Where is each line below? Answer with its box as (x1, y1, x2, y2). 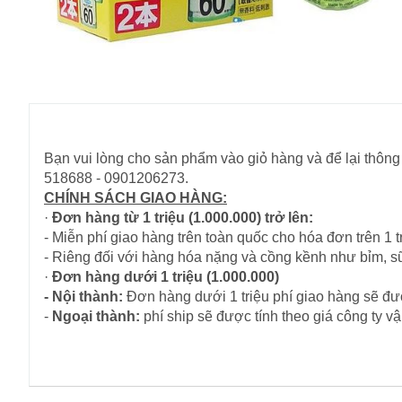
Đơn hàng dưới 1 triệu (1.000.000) (52, 268, 279, 284)
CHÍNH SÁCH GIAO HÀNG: (44, 189, 227, 205)
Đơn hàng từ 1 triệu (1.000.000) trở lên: (52, 209, 313, 225)
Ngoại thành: (52, 308, 140, 324)
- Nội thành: (44, 288, 123, 304)
